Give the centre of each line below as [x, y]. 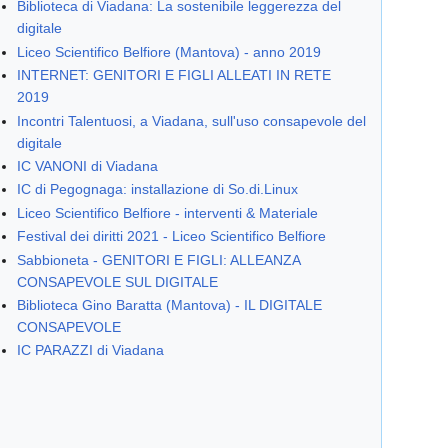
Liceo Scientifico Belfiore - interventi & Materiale [168, 212]
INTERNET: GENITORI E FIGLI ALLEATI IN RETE [174, 75]
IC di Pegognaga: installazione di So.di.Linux [158, 189]
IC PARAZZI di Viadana [91, 350]
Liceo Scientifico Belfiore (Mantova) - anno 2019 [169, 51]
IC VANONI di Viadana [88, 166]
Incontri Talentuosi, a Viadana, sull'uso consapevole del [192, 120]
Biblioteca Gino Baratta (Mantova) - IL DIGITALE [170, 304]
